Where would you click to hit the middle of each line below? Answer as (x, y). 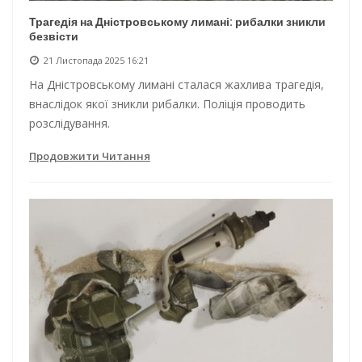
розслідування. (69, 123)
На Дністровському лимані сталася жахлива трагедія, (177, 84)
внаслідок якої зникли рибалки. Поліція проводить (167, 103)
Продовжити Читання (90, 156)
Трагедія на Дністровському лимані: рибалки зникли (177, 21)
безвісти (54, 36)
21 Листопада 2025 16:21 (96, 60)
